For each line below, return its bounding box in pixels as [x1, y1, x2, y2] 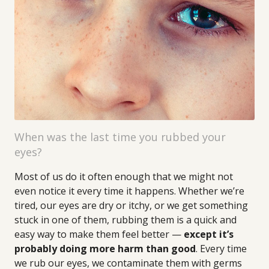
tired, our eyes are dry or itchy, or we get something [14, 199, 248, 212]
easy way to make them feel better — [14, 228, 184, 241]
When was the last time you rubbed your [14, 130, 226, 144]
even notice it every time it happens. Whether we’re [14, 184, 244, 198]
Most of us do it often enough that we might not [14, 170, 233, 183]
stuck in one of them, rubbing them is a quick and [14, 213, 237, 226]
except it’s [184, 228, 234, 241]
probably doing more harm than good [14, 242, 196, 255]
